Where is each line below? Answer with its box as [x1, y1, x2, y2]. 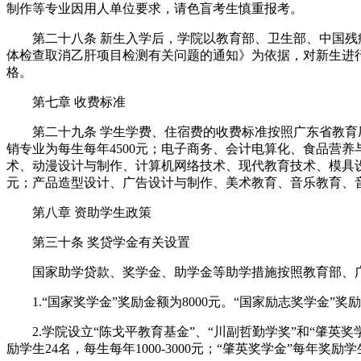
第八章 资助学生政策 [6, 205, 151, 220]
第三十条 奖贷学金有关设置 [6, 235, 190, 250]
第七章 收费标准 [6, 95, 126, 110]
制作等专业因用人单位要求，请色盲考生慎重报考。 [6, 2, 303, 16]
